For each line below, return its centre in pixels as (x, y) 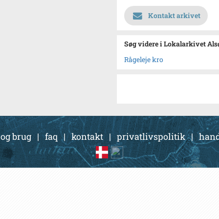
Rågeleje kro (144, 59)
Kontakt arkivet (174, 15)
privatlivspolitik (151, 136)
